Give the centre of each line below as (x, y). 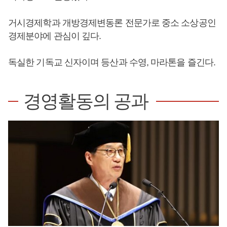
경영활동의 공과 (86, 101)
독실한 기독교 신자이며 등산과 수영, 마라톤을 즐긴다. (112, 62)
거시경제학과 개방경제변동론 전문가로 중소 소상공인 (112, 23)
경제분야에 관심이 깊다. (55, 36)
